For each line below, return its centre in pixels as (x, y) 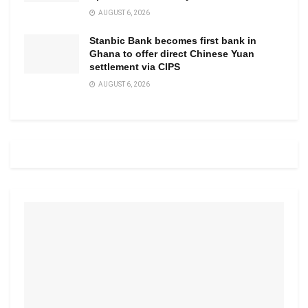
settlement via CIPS (137, 67)
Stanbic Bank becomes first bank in (173, 41)
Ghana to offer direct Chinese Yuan (172, 54)
